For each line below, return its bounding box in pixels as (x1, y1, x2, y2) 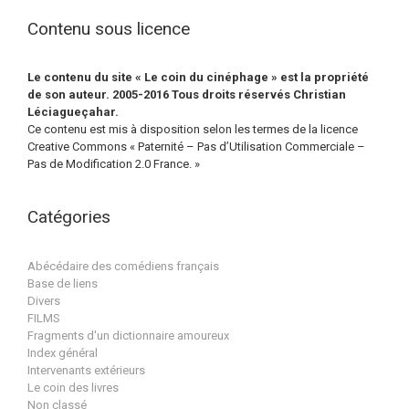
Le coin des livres (27, 380, 119, 394)
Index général (27, 345, 98, 360)
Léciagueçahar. (27, 105, 119, 120)
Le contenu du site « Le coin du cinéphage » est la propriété (27, 70, 369, 85)
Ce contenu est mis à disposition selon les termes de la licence (27, 122, 358, 137)
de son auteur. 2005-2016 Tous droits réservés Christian (27, 88, 346, 102)
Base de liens (27, 276, 98, 290)
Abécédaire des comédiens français (27, 258, 219, 273)
